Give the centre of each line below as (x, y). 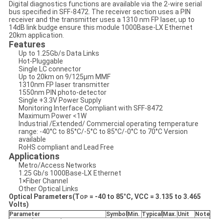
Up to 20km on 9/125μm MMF (64, 77)
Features (27, 44)
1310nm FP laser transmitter (64, 85)
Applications (34, 156)
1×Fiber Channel (43, 181)
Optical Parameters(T (44, 197)
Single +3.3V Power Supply (60, 100)
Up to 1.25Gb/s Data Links (59, 54)
